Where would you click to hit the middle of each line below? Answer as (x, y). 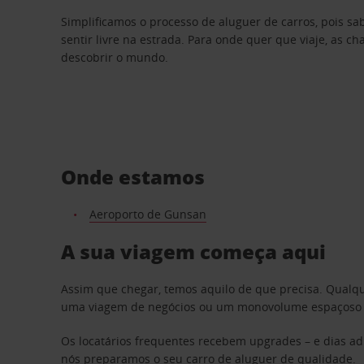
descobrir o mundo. (115, 57)
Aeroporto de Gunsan (147, 214)
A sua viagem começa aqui (194, 251)
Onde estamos (133, 176)
